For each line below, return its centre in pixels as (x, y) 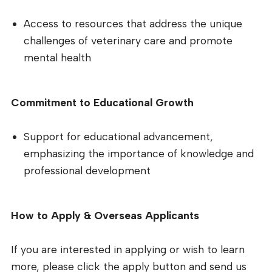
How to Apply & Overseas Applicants (105, 215)
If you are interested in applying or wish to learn (128, 249)
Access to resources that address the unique (133, 24)
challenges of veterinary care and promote (128, 41)
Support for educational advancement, (119, 136)
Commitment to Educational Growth (102, 102)
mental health (58, 58)
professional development (87, 170)
